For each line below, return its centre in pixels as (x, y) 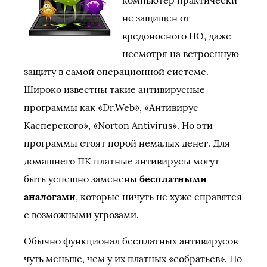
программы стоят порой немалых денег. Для (127, 143)
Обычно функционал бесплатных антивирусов (131, 241)
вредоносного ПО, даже (177, 36)
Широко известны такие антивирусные (114, 89)
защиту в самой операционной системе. (116, 72)
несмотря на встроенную (181, 54)
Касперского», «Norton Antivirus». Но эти (118, 125)
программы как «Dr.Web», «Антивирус (111, 107)
